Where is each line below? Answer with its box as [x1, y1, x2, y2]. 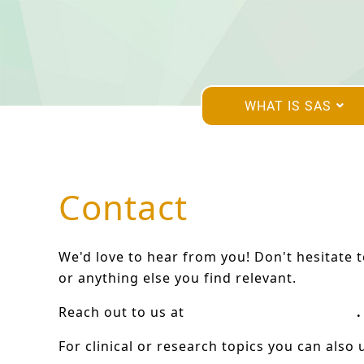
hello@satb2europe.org [188, 303, 357, 321]
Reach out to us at [58, 303, 188, 321]
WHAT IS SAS [245, 97, 331, 114]
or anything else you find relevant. [58, 269, 297, 287]
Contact [58, 184, 188, 230]
